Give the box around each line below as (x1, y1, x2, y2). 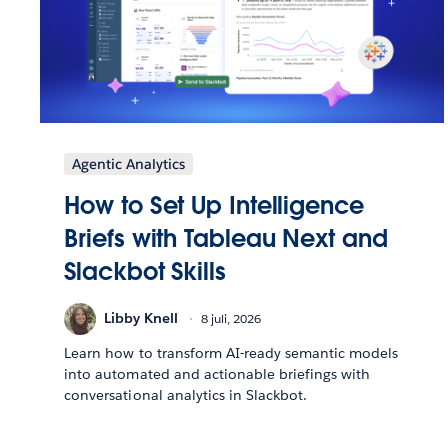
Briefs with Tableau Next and (64, 222, 388, 254)
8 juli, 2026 (201, 310, 262, 328)
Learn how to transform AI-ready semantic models (64, 343, 399, 362)
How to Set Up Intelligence (64, 189, 364, 221)
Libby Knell (104, 309, 179, 328)
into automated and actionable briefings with (64, 364, 371, 383)
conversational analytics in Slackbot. (64, 385, 308, 404)
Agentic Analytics (72, 154, 186, 173)
